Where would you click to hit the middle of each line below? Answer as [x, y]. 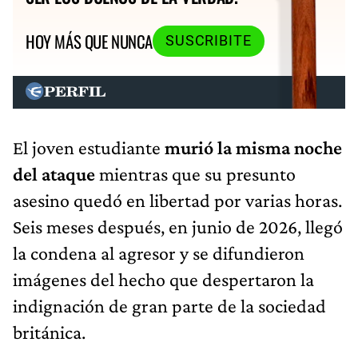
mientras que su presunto [197, 174]
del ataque [56, 174]
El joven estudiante [89, 148]
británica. [49, 332]
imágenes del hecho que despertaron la [163, 280]
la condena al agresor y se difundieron [159, 253]
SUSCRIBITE [208, 41]
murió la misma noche [253, 148]
